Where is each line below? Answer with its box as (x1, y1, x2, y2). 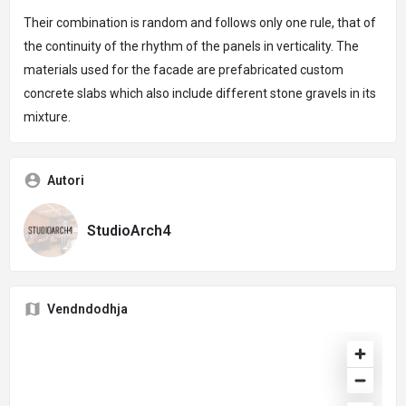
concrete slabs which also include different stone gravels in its (24, 86, 376, 101)
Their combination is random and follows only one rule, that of (24, 15, 376, 30)
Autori (47, 173, 84, 188)
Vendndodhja (47, 302, 128, 316)
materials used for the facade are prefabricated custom (24, 63, 343, 77)
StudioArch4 (87, 221, 170, 239)
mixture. (24, 110, 71, 124)
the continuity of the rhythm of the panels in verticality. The (24, 39, 359, 53)
